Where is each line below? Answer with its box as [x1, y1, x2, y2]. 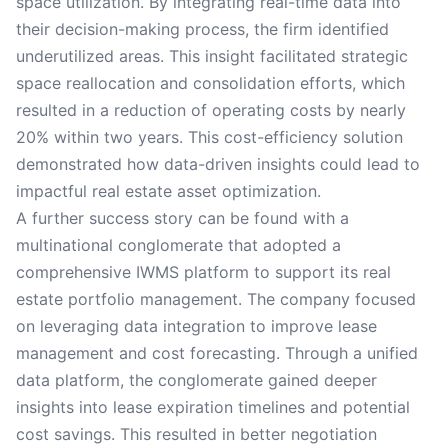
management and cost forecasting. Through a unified [16, 343, 418, 363]
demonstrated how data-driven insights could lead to [16, 154, 420, 174]
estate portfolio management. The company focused [16, 289, 416, 309]
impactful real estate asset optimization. [16, 181, 321, 201]
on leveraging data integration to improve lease [16, 316, 377, 336]
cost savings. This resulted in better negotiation [16, 424, 377, 444]
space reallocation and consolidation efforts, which [16, 73, 405, 93]
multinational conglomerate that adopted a [16, 235, 341, 255]
